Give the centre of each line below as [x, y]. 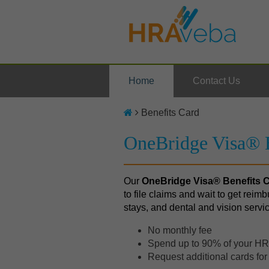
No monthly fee [180, 230]
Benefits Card [170, 113]
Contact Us [216, 81]
